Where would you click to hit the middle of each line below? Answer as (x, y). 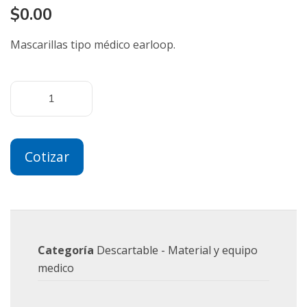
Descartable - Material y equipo (177, 250)
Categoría (66, 250)
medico (56, 268)
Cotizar (47, 157)
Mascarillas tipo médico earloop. (93, 45)
